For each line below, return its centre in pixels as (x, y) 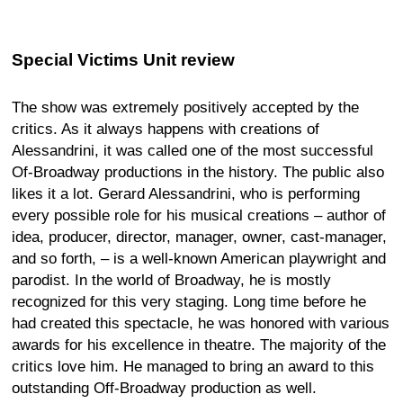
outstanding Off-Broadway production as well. (164, 388)
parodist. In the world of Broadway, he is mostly (171, 280)
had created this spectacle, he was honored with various (201, 323)
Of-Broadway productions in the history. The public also (198, 172)
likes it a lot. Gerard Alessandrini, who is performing (186, 193)
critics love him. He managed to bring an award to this (193, 366)
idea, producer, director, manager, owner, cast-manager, (199, 237)
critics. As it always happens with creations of (166, 129)
